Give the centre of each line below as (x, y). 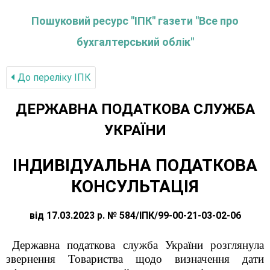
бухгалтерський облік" (135, 42)
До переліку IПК (53, 77)
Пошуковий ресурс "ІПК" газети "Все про (135, 21)
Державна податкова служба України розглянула (138, 245)
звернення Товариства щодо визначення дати (135, 259)
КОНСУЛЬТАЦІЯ (135, 187)
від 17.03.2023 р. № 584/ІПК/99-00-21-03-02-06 (135, 215)
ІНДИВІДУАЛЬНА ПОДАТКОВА (135, 165)
